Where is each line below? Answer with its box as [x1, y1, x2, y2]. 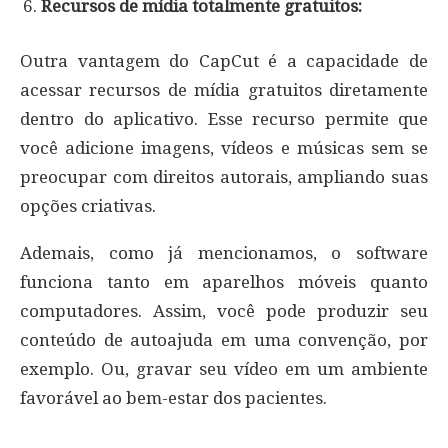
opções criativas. [20, 195, 156, 216]
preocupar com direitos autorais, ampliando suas [20, 166, 428, 187]
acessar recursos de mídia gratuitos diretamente [20, 79, 428, 100]
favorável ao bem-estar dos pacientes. [20, 387, 327, 408]
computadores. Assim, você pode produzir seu [20, 300, 428, 321]
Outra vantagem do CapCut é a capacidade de [20, 50, 428, 71]
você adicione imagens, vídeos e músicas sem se [20, 137, 428, 158]
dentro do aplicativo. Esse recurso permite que [20, 108, 428, 129]
